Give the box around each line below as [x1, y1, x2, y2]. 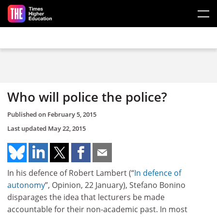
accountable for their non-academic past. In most [7, 203, 187, 215]
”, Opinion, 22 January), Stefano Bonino [45, 179, 186, 190]
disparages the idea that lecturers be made [7, 191, 165, 202]
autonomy [7, 179, 45, 190]
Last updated [7, 124, 48, 133]
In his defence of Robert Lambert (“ [7, 167, 134, 178]
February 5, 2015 [47, 109, 96, 119]
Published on [7, 109, 47, 119]
